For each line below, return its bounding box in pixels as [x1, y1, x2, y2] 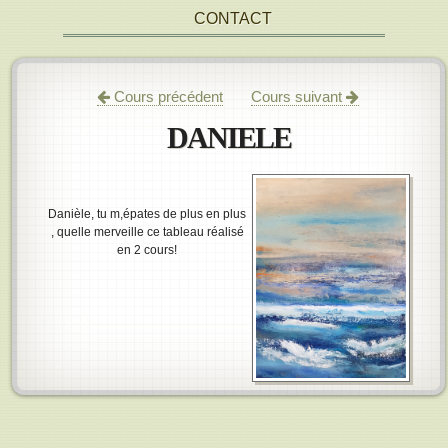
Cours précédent [110, 88, 224, 105]
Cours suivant [251, 88, 347, 105]
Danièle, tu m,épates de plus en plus [48, 207, 247, 221]
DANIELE [166, 121, 291, 154]
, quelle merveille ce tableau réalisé [50, 225, 244, 239]
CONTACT [193, 10, 272, 27]
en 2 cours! [117, 243, 178, 257]
